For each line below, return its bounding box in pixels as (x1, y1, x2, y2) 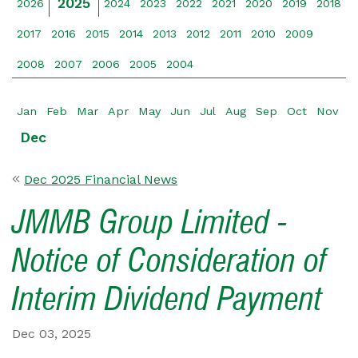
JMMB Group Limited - (12, 201, 288, 241)
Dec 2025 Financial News (24, 171, 177, 187)
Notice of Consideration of (12, 240, 327, 279)
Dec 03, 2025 (12, 325, 91, 341)
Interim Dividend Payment (12, 278, 322, 317)
